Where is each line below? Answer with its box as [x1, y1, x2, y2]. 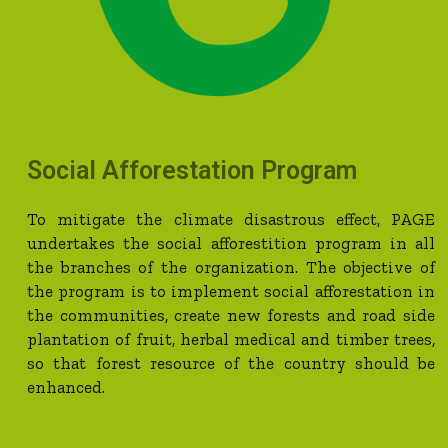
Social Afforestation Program [27, 156, 357, 186]
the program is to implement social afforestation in [27, 281, 435, 302]
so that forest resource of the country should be [27, 353, 435, 374]
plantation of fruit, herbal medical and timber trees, [27, 329, 435, 350]
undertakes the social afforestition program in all [27, 233, 435, 254]
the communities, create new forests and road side [27, 305, 435, 326]
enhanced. [27, 377, 105, 398]
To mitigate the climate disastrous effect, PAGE [27, 209, 435, 230]
